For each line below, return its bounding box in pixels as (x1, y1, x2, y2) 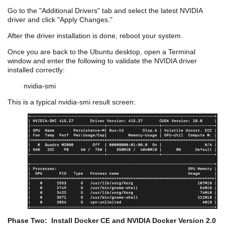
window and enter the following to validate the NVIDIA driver (8, 56, 197, 65)
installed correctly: (8, 65, 65, 74)
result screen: (90, 97, 136, 106)
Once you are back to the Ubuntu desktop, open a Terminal (8, 47, 195, 56)
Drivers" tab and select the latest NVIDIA (73, 6, 202, 15)
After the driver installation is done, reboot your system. (8, 31, 183, 40)
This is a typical (8, 97, 58, 106)
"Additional (39, 6, 73, 15)
